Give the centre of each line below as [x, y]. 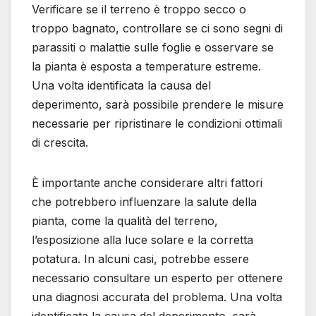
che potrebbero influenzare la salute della [144, 201]
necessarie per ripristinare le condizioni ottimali [157, 123]
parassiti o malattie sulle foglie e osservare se [153, 47]
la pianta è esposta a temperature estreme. [146, 66]
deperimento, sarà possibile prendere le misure [158, 104]
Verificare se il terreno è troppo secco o [139, 9]
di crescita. [60, 142]
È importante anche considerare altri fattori [147, 182]
